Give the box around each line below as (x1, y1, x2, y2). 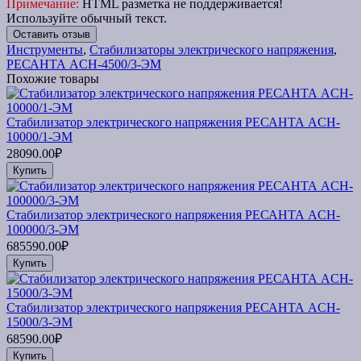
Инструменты (6, 42, 83, 56)
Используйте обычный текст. (6, 10, 167, 25)
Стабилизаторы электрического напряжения (89, 42, 334, 56)
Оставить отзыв (13, 27, 90, 40)
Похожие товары (6, 71, 99, 85)
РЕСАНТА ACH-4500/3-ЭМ (6, 56, 161, 71)
